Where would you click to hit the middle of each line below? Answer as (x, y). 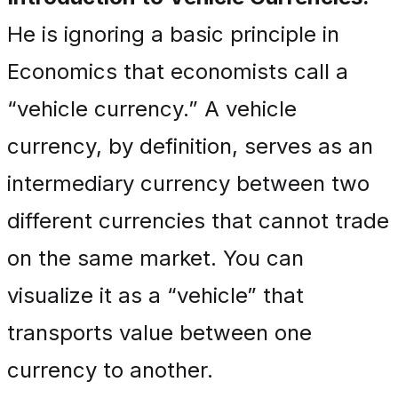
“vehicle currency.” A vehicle (152, 109)
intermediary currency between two (188, 183)
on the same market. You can (155, 258)
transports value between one (159, 333)
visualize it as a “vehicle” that (155, 295)
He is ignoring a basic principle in (173, 34)
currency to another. (110, 370)
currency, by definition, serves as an (190, 146)
